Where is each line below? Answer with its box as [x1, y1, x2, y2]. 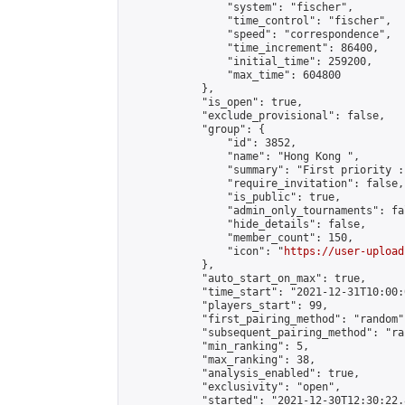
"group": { [126, 123, 265, 136]
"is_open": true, [126, 96, 303, 108]
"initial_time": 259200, [126, 55, 372, 68]
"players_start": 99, [126, 299, 328, 312]
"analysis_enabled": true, [126, 367, 360, 380]
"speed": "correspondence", [126, 28, 391, 41]
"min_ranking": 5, [126, 340, 309, 353]
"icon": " [126, 245, 284, 258]
